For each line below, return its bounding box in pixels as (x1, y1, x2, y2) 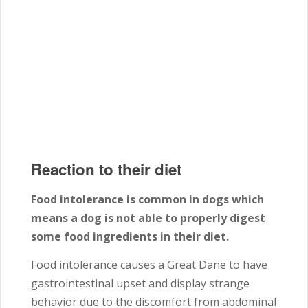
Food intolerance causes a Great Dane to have (31, 256, 267, 272)
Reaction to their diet (31, 157, 181, 180)
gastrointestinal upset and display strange (31, 275, 250, 291)
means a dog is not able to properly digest (31, 210, 265, 225)
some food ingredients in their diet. (31, 228, 229, 244)
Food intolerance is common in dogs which (31, 191, 264, 207)
